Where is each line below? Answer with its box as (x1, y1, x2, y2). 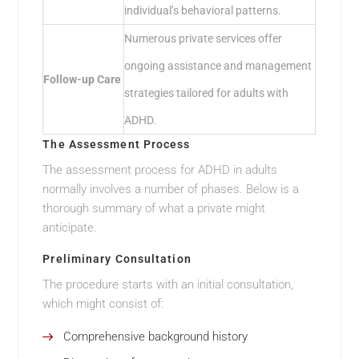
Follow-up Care (43, 73, 122, 87)
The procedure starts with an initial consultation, (42, 277, 294, 292)
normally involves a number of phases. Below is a (42, 182, 300, 197)
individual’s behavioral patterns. (124, 4, 282, 18)
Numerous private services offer (124, 32, 283, 46)
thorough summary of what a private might (42, 201, 266, 216)
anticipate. (42, 220, 98, 236)
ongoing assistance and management (124, 59, 313, 73)
